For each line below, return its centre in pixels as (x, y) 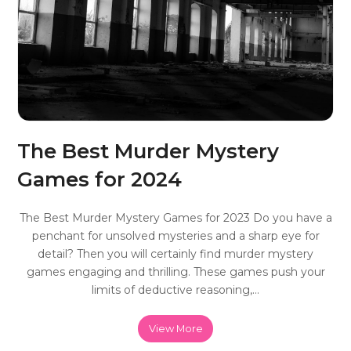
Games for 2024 (100, 179)
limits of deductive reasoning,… (175, 290)
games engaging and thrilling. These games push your (175, 272)
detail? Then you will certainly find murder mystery (175, 254)
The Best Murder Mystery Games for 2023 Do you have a (175, 218)
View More (175, 329)
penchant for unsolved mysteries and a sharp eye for (175, 236)
